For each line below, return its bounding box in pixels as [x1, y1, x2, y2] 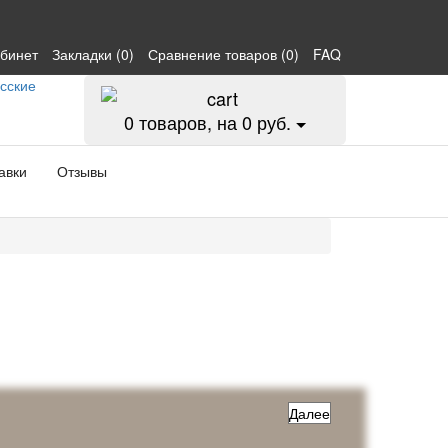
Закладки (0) [52, 44, 134, 64]
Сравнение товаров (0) [148, 44, 299, 64]
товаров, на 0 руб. [133, 109, 291, 135]
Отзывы [57, 161, 107, 181]
